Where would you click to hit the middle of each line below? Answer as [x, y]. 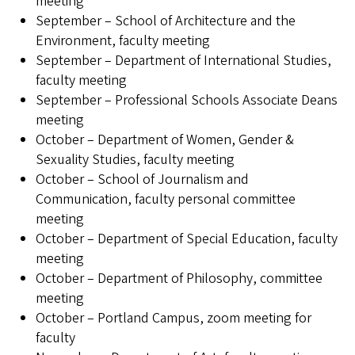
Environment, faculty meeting [123, 41]
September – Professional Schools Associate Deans [187, 101]
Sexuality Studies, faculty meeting [135, 160]
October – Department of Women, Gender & [165, 140]
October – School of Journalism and [142, 180]
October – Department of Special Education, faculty [187, 239]
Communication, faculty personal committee [166, 200]
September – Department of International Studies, [183, 61]
